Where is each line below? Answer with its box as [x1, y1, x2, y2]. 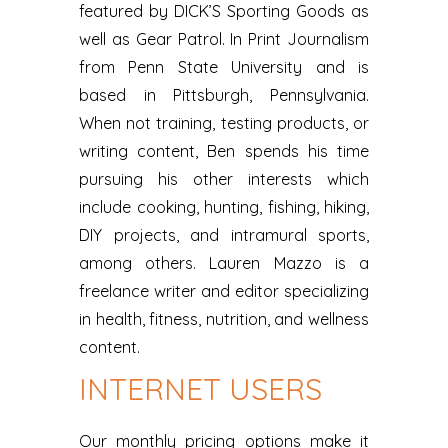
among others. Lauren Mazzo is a [79, 252, 369, 273]
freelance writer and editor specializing [79, 280, 369, 301]
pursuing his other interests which [79, 168, 369, 189]
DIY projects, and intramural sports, [79, 224, 369, 245]
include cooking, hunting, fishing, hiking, [79, 196, 369, 217]
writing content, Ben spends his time [79, 140, 369, 161]
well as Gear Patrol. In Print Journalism [79, 28, 369, 49]
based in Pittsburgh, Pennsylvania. [79, 84, 369, 105]
